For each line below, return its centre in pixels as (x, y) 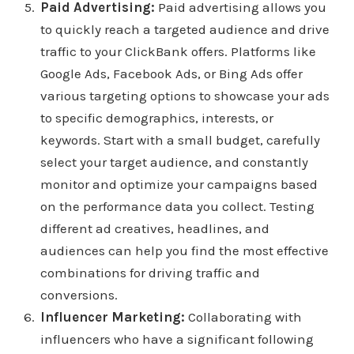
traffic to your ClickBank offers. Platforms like (178, 52)
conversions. (79, 295)
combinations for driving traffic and (150, 273)
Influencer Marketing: (112, 317)
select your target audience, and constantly (174, 162)
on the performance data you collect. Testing (177, 207)
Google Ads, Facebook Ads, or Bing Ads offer (171, 74)
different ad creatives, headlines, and (154, 229)
